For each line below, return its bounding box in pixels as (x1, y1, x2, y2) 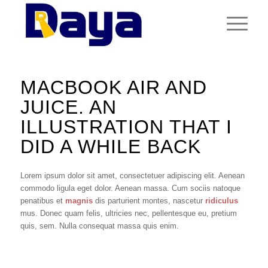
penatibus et (20, 196, 65, 206)
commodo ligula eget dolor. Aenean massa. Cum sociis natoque (20, 184, 240, 193)
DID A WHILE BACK (20, 136, 201, 157)
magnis (65, 196, 93, 206)
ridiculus (205, 196, 238, 206)
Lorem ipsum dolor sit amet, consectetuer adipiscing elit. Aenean (20, 171, 245, 181)
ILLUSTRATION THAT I (20, 116, 232, 138)
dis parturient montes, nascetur (92, 196, 205, 206)
